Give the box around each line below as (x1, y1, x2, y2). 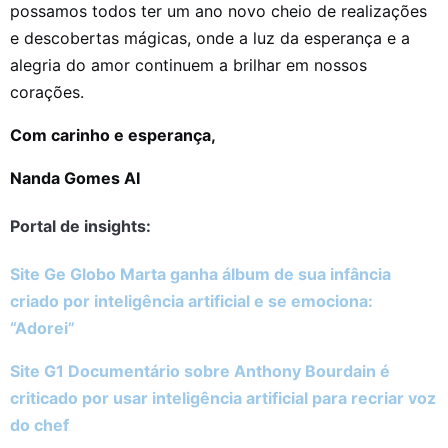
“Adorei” (10, 318, 75, 339)
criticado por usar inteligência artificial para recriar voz (10, 388, 436, 409)
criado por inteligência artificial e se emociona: (10, 291, 373, 312)
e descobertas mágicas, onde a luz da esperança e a (10, 27, 410, 48)
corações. (10, 81, 84, 102)
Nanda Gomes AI (10, 167, 140, 188)
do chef (10, 415, 69, 436)
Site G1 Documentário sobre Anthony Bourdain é (10, 361, 390, 382)
